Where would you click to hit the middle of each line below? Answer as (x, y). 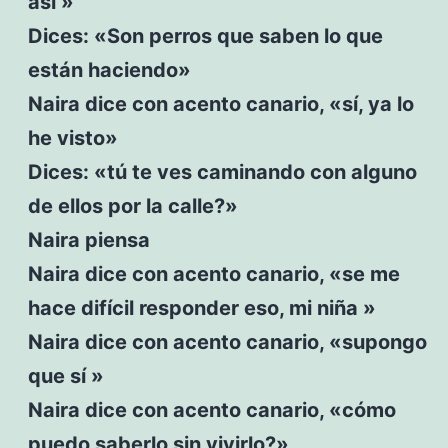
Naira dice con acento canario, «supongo (227, 341)
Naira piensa (88, 239)
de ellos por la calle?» (132, 205)
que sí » (65, 375)
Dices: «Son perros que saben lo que (205, 35)
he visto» (72, 137)
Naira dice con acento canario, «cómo (211, 409)
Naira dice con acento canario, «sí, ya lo (220, 103)
